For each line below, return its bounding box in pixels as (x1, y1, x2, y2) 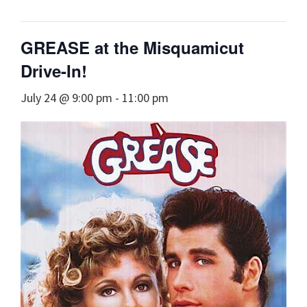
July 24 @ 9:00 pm (21, 90, 112, 106)
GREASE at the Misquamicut (21, 36, 244, 59)
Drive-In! (21, 59, 87, 82)
